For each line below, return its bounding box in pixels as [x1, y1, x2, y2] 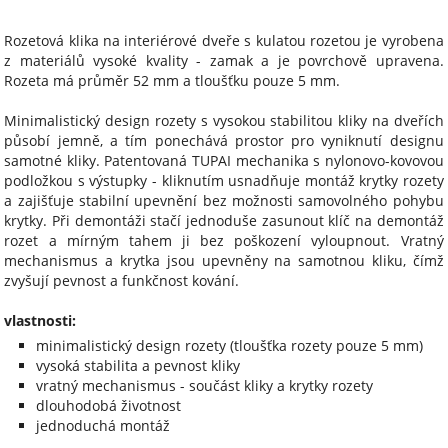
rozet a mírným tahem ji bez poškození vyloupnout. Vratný [4, 231, 444, 251]
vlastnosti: [4, 311, 77, 331]
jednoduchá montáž [36, 416, 171, 436]
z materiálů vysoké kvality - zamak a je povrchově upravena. [4, 51, 444, 71]
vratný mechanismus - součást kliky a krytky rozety [36, 376, 374, 396]
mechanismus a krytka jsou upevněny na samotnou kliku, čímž [4, 251, 444, 271]
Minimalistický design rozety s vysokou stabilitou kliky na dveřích [4, 111, 444, 131]
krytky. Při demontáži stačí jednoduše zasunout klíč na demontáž [4, 211, 444, 231]
